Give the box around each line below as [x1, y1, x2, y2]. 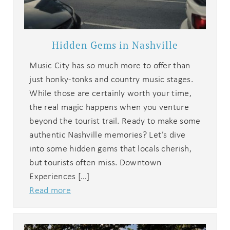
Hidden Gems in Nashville [51, 39, 179, 51]
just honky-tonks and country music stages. [29, 73, 193, 85]
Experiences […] [29, 170, 90, 182]
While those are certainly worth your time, [29, 87, 191, 99]
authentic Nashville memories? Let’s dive [29, 128, 186, 140]
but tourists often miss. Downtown [29, 156, 162, 168]
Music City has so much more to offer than [29, 59, 190, 71]
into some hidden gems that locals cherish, [29, 142, 191, 154]
